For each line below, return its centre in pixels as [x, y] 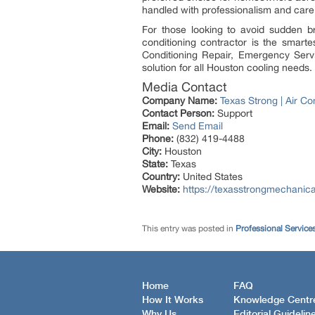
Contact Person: [178, 113]
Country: [161, 176]
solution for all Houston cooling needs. [227, 67]
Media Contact [185, 87]
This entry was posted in [189, 229]
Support [233, 113]
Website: [161, 189]
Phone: [158, 139]
